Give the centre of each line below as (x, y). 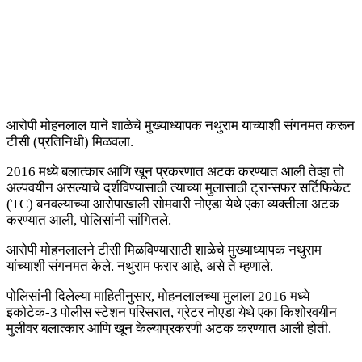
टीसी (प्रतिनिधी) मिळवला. (70, 142)
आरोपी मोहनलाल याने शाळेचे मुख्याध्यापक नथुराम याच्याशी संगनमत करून (181, 126)
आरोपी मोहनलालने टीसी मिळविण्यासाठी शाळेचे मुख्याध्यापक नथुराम (164, 250)
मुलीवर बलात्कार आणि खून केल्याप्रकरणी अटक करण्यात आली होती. (169, 329)
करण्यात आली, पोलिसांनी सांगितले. (89, 221)
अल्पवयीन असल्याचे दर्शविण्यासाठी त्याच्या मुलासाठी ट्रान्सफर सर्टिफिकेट (179, 188)
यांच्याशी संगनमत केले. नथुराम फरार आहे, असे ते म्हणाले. (140, 267)
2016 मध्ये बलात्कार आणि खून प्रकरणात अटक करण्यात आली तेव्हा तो (175, 172)
